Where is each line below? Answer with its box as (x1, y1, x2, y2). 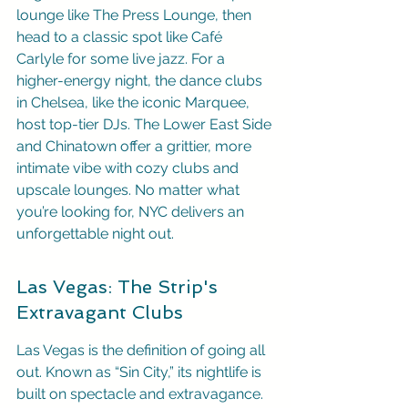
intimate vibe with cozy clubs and (16, 159, 242, 177)
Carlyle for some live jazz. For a (16, 50, 229, 67)
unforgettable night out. (16, 225, 174, 242)
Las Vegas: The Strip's (16, 276, 223, 298)
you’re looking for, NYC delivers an (16, 203, 248, 220)
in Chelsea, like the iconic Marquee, (16, 94, 253, 111)
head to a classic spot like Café (16, 28, 226, 46)
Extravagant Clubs (16, 301, 183, 323)
